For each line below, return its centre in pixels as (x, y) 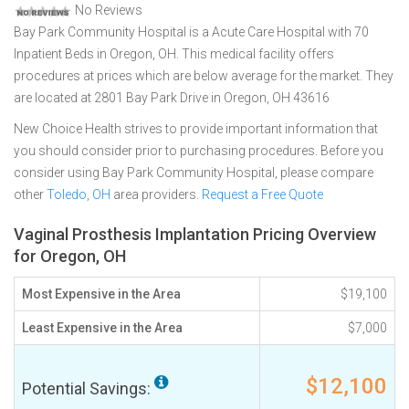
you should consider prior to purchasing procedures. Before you (199, 151)
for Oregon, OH (70, 256)
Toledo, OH (79, 194)
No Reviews (107, 10)
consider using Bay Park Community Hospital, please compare (194, 173)
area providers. (156, 194)
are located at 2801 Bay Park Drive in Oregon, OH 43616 (172, 98)
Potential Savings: (88, 388)
